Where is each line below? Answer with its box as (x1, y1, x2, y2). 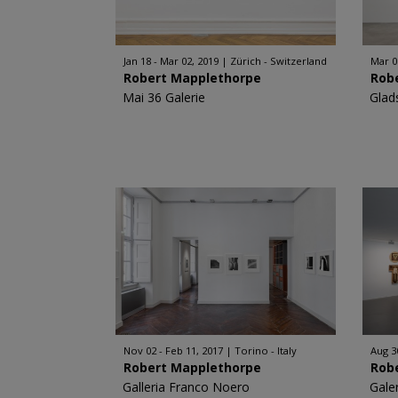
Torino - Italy (234, 344, 297, 357)
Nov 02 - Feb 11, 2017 (123, 344, 223, 357)
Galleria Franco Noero (122, 378, 250, 395)
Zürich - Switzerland (229, 54, 327, 68)
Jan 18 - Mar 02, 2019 (123, 54, 219, 68)
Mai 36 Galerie (122, 89, 205, 106)
